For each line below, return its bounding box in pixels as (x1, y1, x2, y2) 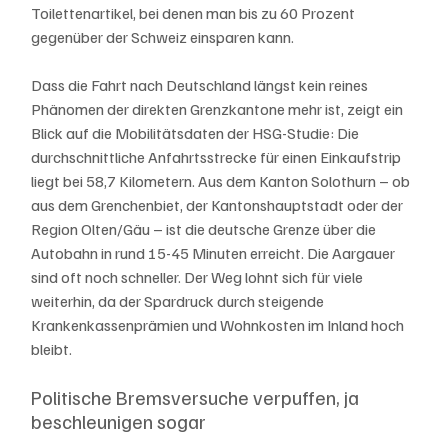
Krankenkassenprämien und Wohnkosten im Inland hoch (31, 314, 408, 335)
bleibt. (31, 338, 73, 359)
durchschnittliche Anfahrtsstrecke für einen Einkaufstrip (31, 146, 405, 167)
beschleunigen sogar (31, 407, 207, 434)
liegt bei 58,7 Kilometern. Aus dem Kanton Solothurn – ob (31, 170, 414, 191)
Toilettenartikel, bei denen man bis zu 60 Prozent (31, 2, 359, 23)
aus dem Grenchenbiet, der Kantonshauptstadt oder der (31, 194, 407, 215)
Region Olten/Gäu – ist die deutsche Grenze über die (31, 218, 380, 239)
